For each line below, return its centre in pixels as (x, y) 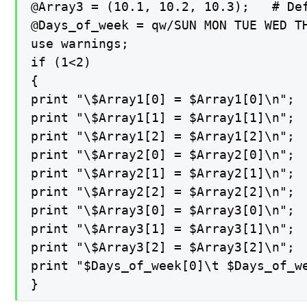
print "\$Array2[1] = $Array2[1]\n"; (163, 173)
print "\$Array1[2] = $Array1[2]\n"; (163, 136)
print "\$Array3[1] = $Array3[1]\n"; (163, 229)
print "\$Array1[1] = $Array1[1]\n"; (163, 118)
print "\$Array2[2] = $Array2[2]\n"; (163, 192)
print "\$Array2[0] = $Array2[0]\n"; (163, 155)
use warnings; (80, 44)
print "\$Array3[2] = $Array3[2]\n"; (163, 247)
